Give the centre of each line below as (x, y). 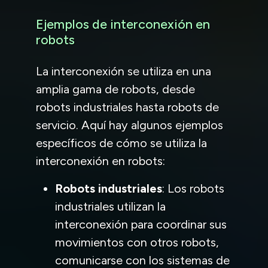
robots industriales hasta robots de (127, 107)
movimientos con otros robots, (137, 242)
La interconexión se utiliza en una (124, 71)
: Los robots (193, 188)
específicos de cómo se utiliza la (121, 143)
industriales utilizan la (110, 206)
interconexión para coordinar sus (141, 224)
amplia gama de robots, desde (115, 89)
